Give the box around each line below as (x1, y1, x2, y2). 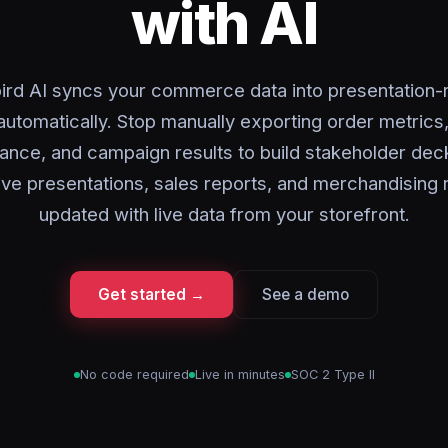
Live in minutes (194, 367, 285, 382)
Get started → (98, 285, 205, 304)
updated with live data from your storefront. (38, 203, 410, 225)
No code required (79, 367, 189, 382)
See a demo (262, 285, 349, 304)
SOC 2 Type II (290, 367, 375, 382)
